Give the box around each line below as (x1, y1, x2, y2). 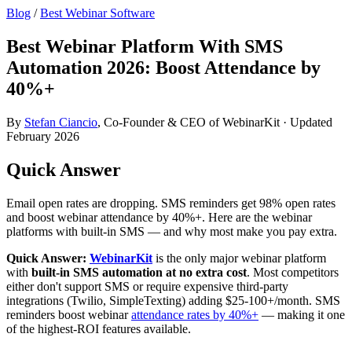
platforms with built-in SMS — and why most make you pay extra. (6, 224, 337, 238)
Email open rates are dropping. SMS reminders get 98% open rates (6, 196, 335, 210)
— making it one (258, 307, 345, 321)
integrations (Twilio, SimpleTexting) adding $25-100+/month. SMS (6, 293, 340, 307)
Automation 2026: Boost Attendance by (6, 57, 321, 78)
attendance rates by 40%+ (131, 307, 258, 321)
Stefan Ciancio (24, 115, 97, 129)
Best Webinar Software (40, 6, 155, 20)
